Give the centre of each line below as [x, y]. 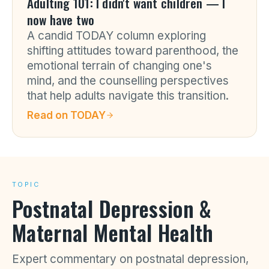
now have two [61, 20]
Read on [49, 115]
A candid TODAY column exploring [116, 36]
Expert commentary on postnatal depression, [130, 259]
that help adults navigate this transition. [128, 96]
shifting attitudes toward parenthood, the [133, 51]
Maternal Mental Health [113, 232]
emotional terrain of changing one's [119, 66]
